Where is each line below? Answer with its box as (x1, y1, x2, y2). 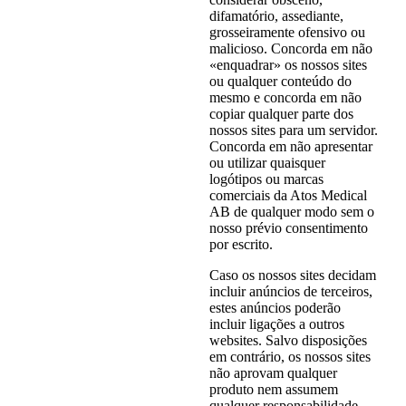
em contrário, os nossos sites (208, 348, 371, 364)
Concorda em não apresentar (208, 138, 372, 154)
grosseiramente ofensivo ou (208, 24, 365, 40)
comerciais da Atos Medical (208, 187, 367, 203)
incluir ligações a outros (208, 315, 344, 332)
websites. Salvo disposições (208, 332, 367, 348)
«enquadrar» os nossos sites (208, 56, 367, 72)
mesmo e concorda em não (208, 89, 362, 105)
